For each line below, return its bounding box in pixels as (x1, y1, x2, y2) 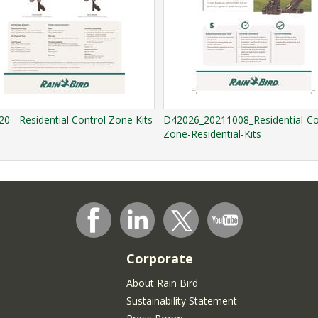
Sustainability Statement (126, 293, 237, 307)
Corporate (126, 249, 193, 267)
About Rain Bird (126, 275, 198, 290)
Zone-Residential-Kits (163, 126, 261, 141)
